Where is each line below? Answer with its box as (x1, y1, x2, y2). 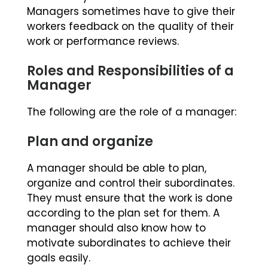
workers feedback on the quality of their (27, 19, 234, 34)
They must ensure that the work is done (27, 191, 233, 206)
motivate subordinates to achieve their (27, 236, 231, 251)
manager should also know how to (27, 221, 206, 236)
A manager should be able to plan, (27, 161, 206, 176)
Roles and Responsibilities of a (27, 62, 234, 81)
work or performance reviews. (27, 34, 179, 49)
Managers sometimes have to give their (27, 4, 235, 19)
